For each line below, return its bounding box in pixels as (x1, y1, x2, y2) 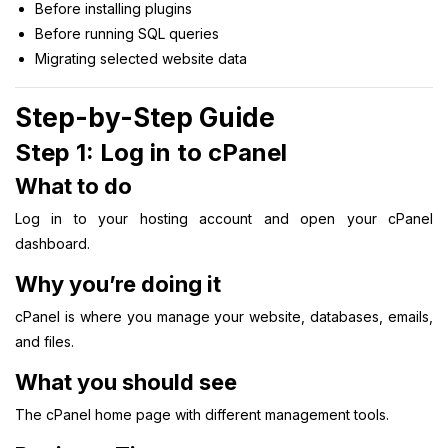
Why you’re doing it (15, 270, 221, 297)
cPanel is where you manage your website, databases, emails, (15, 307, 433, 325)
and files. (15, 332, 74, 350)
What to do (15, 172, 132, 199)
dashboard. (15, 234, 90, 252)
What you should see (15, 368, 237, 395)
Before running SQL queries (35, 24, 219, 42)
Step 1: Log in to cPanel (15, 137, 287, 167)
